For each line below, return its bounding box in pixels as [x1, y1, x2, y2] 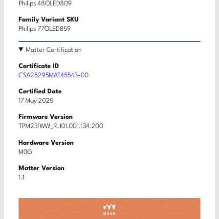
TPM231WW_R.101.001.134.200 [19, 123, 103, 130]
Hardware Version [19, 139, 74, 146]
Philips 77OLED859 [19, 26, 71, 33]
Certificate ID [19, 63, 59, 69]
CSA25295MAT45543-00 [19, 72, 88, 79]
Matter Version [19, 165, 65, 172]
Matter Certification [26, 46, 82, 53]
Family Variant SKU [19, 17, 79, 23]
